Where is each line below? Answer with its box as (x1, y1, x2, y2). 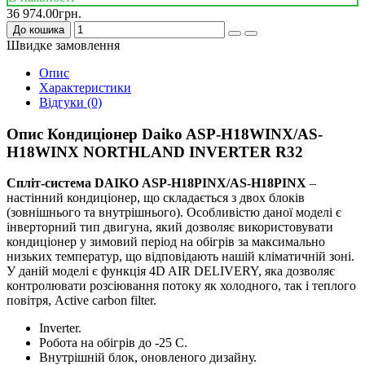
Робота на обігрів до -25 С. (39, 336, 191, 350)
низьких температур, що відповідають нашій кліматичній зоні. (7, 249, 354, 264)
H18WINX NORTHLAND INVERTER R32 (7, 143, 303, 161)
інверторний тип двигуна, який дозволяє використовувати (7, 220, 333, 235)
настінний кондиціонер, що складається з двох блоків (7, 191, 305, 205)
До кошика (13, 23, 64, 36)
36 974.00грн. (7, 6, 81, 20)
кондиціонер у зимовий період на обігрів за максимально (7, 235, 325, 249)
